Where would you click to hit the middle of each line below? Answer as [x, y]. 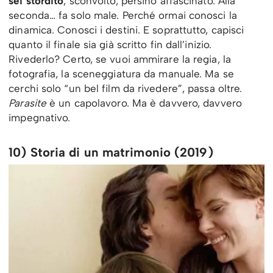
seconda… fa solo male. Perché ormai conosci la [123, 16]
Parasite [28, 103]
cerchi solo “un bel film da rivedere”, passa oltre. [126, 89]
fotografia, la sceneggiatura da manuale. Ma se [121, 74]
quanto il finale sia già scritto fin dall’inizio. [110, 45]
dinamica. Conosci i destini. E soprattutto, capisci [126, 30]
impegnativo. [40, 118]
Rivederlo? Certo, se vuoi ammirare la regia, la [120, 59]
